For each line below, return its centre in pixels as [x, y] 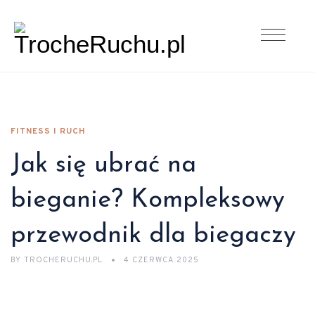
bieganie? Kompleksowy [148, 200]
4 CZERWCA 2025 [161, 260]
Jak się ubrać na [103, 165]
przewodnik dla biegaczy [153, 236]
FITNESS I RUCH [48, 131]
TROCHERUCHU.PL [63, 260]
